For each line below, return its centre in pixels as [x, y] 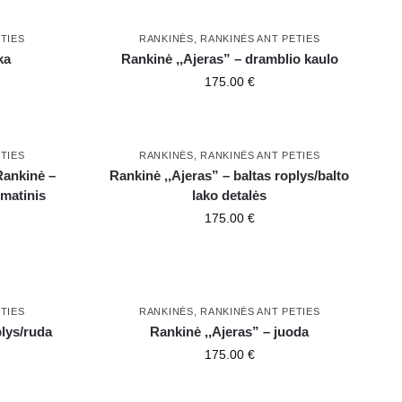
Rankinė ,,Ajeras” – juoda [230, 332]
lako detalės [230, 196]
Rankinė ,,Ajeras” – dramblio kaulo [229, 59]
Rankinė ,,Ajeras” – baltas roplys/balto [230, 176]
